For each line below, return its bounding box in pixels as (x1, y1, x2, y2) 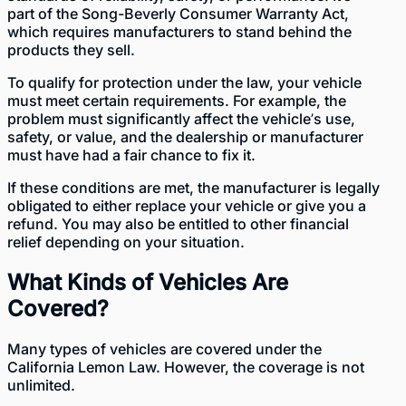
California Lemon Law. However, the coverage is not (7, 358, 364, 377)
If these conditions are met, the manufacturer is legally (7, 179, 380, 198)
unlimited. (7, 376, 75, 395)
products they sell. (7, 41, 135, 60)
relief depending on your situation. (7, 233, 245, 252)
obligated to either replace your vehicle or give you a (7, 197, 366, 216)
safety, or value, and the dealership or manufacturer (7, 128, 363, 147)
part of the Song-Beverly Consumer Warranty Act (7, 5, 344, 24)
